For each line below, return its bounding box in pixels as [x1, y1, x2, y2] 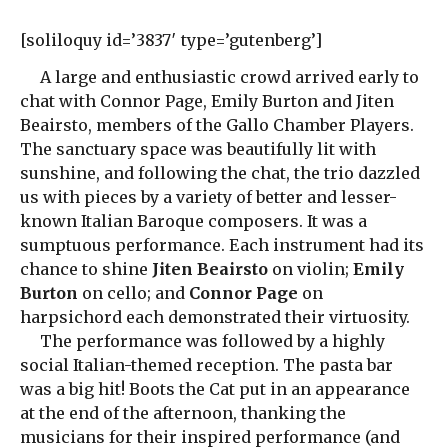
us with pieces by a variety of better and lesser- [20, 187, 397, 208]
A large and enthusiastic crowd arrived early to [20, 67, 419, 88]
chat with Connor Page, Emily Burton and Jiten [20, 91, 394, 112]
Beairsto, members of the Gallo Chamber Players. [20, 115, 414, 136]
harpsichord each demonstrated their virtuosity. [20, 307, 410, 328]
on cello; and [78, 283, 189, 304]
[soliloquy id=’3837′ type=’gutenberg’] [20, 30, 322, 50]
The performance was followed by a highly [20, 331, 385, 352]
